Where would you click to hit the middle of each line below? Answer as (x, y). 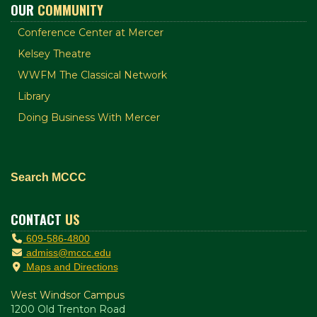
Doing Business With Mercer (89, 117)
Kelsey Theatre (54, 53)
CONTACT (38, 219)
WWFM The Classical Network (92, 75)
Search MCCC (48, 177)
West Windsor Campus (68, 295)
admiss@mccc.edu (67, 252)
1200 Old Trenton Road (68, 309)
